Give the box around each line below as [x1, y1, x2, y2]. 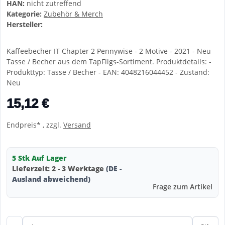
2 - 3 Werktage [52, 164, 106, 174]
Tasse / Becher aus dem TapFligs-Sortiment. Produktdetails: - [7, 57, 211, 67]
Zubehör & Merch [44, 9, 103, 19]
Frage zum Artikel [153, 182, 212, 192]
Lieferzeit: [12, 164, 52, 174]
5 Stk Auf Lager [12, 153, 67, 163]
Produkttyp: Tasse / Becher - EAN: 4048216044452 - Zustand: [7, 67, 209, 77]
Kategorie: [7, 9, 44, 19]
